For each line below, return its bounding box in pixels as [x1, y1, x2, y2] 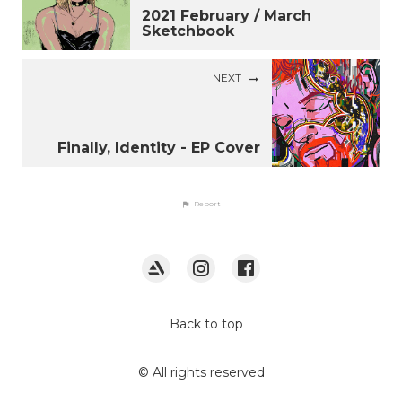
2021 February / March [142, 7, 311, 25]
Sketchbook [142, 22, 234, 40]
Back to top [170, 316, 243, 333]
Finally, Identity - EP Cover [57, 139, 260, 157]
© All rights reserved [137, 364, 265, 381]
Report [194, 199, 221, 209]
